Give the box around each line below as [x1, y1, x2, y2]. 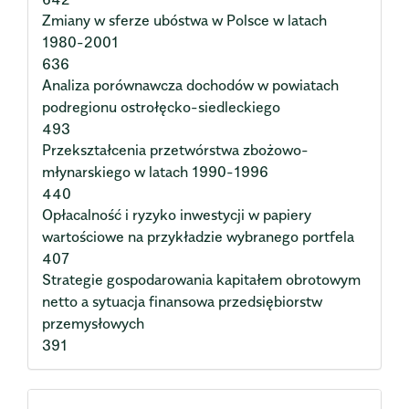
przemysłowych [42, 313, 144, 332]
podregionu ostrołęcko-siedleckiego [42, 97, 280, 116]
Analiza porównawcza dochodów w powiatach [42, 75, 339, 94]
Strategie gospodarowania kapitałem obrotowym [42, 269, 361, 288]
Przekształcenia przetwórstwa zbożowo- [42, 140, 309, 159]
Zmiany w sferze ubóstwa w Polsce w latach [42, 10, 327, 29]
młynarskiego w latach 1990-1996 [42, 162, 268, 181]
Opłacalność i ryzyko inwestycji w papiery [42, 204, 311, 224]
